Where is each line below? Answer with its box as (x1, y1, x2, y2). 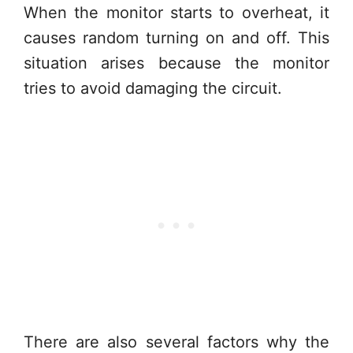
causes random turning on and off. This (24, 28, 329, 47)
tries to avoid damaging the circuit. (24, 79, 282, 98)
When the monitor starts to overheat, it (24, 3, 329, 22)
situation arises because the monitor (24, 54, 329, 72)
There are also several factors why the (24, 333, 329, 351)
